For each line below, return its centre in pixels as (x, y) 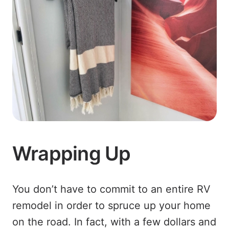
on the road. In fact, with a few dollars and (114, 222)
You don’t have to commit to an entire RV (111, 189)
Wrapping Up (74, 153)
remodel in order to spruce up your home (111, 205)
